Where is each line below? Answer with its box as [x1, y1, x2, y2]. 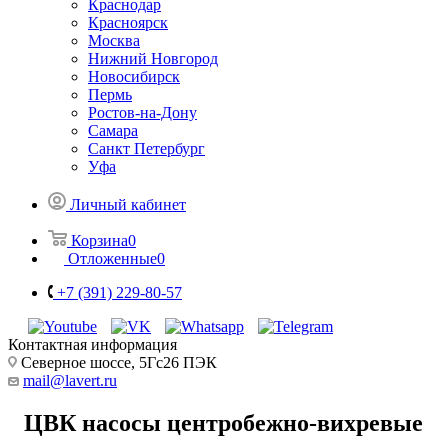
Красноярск [88, 13, 168, 31]
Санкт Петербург [88, 139, 205, 157]
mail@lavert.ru [23, 371, 117, 389]
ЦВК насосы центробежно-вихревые [24, 409, 423, 436]
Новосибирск [88, 67, 180, 85]
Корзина [71, 231, 128, 249]
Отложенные [68, 249, 157, 267]
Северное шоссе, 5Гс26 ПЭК [17, 353, 217, 371]
